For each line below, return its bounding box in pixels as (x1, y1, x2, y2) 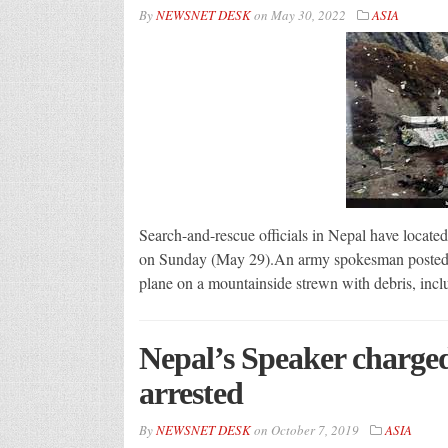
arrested (138, 374, 243, 411)
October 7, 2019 (270, 420, 359, 439)
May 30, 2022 (270, 5, 346, 24)
